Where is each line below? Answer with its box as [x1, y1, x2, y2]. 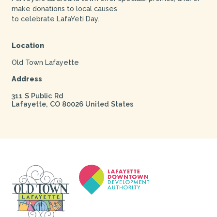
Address [11, 75, 42, 83]
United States [85, 100, 134, 108]
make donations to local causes [11, 4, 117, 13]
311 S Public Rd [11, 92, 63, 100]
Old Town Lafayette [11, 58, 79, 66]
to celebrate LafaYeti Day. [11, 14, 99, 23]
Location [11, 41, 44, 49]
